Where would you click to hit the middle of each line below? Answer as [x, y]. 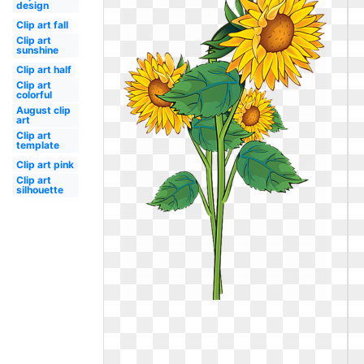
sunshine [37, 50]
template [37, 145]
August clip [43, 110]
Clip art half [43, 69]
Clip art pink [45, 165]
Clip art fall [42, 25]
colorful [34, 95]
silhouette [39, 190]
